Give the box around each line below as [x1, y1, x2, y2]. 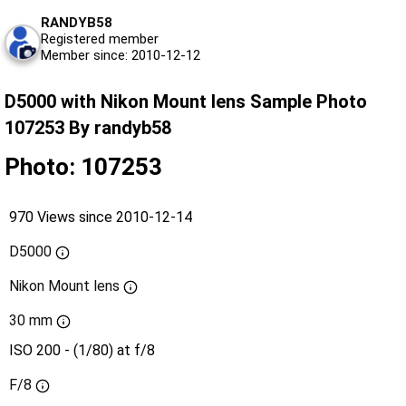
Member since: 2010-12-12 [41, 47, 200, 64]
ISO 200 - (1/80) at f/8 [9, 342, 155, 360]
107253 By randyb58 [5, 117, 171, 140]
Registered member [41, 31, 159, 48]
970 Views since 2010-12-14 [9, 208, 192, 227]
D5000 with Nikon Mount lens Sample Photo [5, 91, 367, 113]
